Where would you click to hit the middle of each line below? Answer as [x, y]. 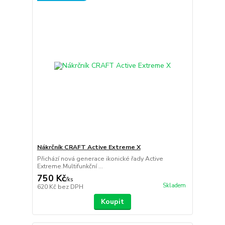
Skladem [174, 186]
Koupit [112, 202]
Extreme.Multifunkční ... [70, 166]
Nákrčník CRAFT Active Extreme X [89, 147]
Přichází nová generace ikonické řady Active [100, 159]
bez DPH [70, 187]
